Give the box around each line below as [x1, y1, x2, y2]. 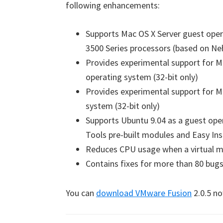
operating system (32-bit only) [86, 71, 198, 83]
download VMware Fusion [96, 187, 192, 199]
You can [66, 187, 96, 199]
